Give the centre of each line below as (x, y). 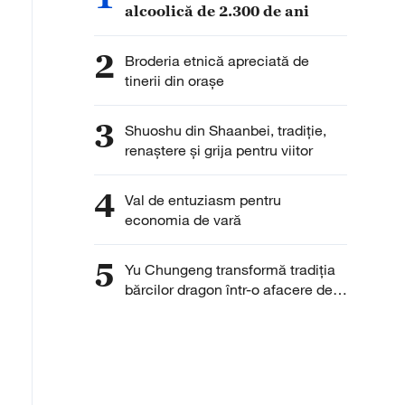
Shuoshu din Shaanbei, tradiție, (226, 130)
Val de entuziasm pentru (203, 200)
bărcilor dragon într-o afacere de (229, 289)
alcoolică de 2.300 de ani (217, 11)
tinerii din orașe (174, 80)
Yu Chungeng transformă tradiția (230, 269)
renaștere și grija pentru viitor (219, 150)
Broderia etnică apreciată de (217, 61)
